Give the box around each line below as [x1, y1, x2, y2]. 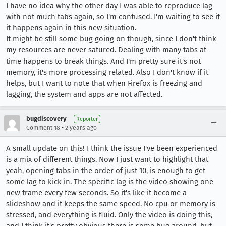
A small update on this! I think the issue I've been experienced [6, 144, 217, 153]
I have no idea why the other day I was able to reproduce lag [6, 1, 212, 11]
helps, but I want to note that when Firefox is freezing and [6, 79, 202, 88]
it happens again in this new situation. [6, 23, 136, 33]
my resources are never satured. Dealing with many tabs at [6, 45, 206, 55]
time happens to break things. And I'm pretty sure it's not [6, 56, 201, 66]
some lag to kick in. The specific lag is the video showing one [6, 177, 213, 187]
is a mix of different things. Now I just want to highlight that [6, 155, 208, 164]
